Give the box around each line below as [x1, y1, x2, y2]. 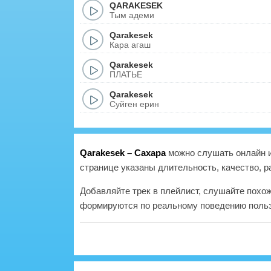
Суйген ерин [109, 99, 159, 109]
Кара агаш [109, 39, 151, 50]
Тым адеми [109, 10, 154, 20]
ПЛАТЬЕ [109, 69, 142, 79]
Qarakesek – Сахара [80, 148, 166, 158]
